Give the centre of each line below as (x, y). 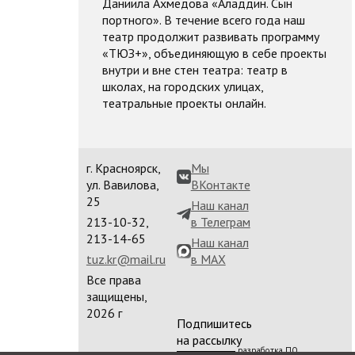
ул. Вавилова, (122, 185)
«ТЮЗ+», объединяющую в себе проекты (214, 53)
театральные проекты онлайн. (184, 103)
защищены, (116, 297)
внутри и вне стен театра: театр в (195, 70)
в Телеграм (220, 222)
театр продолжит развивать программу (210, 36)
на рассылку (209, 340)
